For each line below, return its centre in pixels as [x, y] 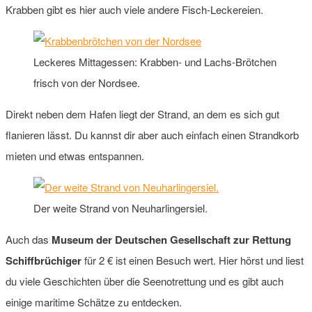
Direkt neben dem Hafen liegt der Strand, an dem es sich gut [142, 114]
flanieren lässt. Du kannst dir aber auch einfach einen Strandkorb [152, 134]
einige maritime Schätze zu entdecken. [94, 302]
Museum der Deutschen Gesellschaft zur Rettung [171, 239]
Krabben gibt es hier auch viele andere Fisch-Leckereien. [134, 9]
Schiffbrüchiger [44, 260]
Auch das [29, 239]
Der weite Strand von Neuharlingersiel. [120, 208]
